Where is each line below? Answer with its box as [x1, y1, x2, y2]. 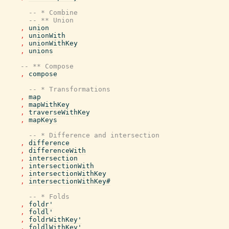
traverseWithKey [29, 108, 90, 116]
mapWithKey [29, 101, 70, 108]
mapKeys [29, 116, 57, 124]
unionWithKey [29, 39, 78, 47]
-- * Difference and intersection [29, 131, 159, 139]
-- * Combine [29, 9, 78, 16]
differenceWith [29, 147, 86, 154]
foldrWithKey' [29, 216, 82, 223]
